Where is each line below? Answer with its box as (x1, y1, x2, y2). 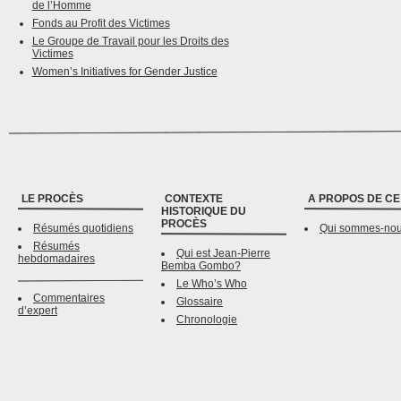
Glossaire (176, 295, 223, 309)
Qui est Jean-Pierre (176, 247, 270, 260)
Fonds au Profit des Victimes (31, 17, 170, 30)
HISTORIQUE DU (161, 205, 246, 218)
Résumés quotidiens (33, 222, 133, 235)
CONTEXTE (165, 192, 223, 206)
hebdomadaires (18, 252, 95, 266)
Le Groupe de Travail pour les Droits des (31, 35, 229, 48)
